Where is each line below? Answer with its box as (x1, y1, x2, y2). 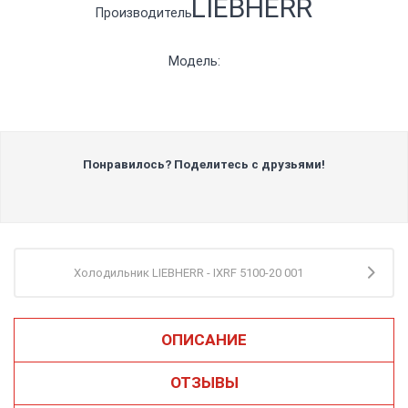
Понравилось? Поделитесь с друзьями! (83, 158, 325, 172)
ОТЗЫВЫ (169, 373, 239, 393)
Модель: (168, 53, 220, 69)
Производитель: (96, 5, 206, 21)
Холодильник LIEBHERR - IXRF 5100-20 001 (74, 266, 304, 280)
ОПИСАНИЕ (161, 331, 247, 350)
